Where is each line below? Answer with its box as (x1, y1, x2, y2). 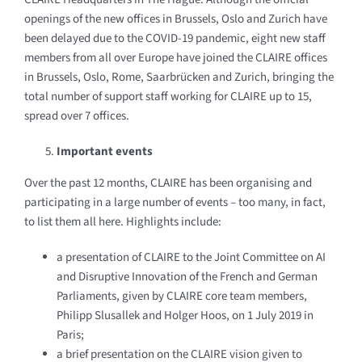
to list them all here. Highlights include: (23, 213, 221, 230)
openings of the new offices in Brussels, (23, 10, 219, 27)
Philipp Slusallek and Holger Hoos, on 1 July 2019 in (56, 306, 314, 324)
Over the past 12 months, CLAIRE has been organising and (23, 174, 312, 192)
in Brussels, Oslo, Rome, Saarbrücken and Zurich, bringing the (23, 68, 334, 86)
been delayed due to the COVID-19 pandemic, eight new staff (23, 29, 326, 47)
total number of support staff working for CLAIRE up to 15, (23, 87, 312, 105)
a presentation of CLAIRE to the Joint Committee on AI (56, 248, 326, 266)
